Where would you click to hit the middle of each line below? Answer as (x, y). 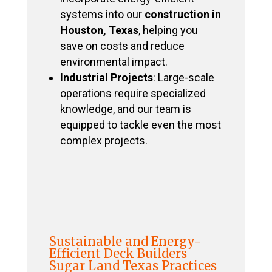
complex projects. (104, 141)
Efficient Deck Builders (118, 254)
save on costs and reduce (122, 46)
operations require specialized (133, 93)
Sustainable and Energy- (125, 242)
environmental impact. (114, 62)
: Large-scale (183, 78)
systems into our (102, 15)
